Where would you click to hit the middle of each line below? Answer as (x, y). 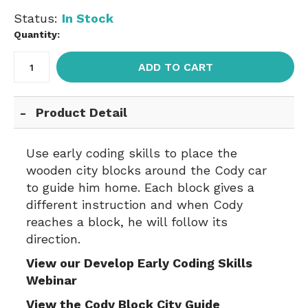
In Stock (88, 18)
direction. (53, 239)
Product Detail (82, 112)
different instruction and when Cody (134, 205)
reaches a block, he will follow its (127, 222)
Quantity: (37, 34)
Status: (38, 18)
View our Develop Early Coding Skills (139, 263)
